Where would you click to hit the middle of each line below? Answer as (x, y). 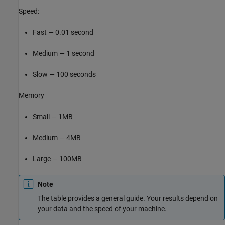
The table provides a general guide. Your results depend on (128, 199)
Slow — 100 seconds (64, 75)
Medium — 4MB (57, 138)
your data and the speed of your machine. (102, 209)
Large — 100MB (57, 159)
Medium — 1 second (64, 53)
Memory (31, 96)
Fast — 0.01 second (63, 32)
